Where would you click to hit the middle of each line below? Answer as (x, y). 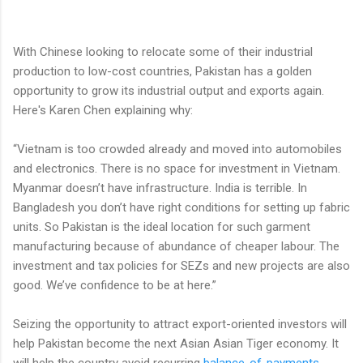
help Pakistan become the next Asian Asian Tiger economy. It (176, 343)
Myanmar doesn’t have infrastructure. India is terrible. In (160, 188)
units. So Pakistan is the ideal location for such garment (162, 226)
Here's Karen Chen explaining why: (103, 110)
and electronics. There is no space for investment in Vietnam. (177, 168)
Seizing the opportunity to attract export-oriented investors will (180, 324)
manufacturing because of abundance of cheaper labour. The (176, 246)
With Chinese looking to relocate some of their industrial (163, 51)
